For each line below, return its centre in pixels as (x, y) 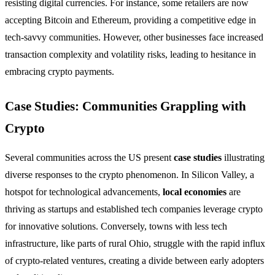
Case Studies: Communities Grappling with (126, 106)
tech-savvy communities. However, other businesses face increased (134, 37)
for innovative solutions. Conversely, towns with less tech (116, 227)
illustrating (243, 158)
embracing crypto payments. (60, 72)
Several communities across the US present (89, 158)
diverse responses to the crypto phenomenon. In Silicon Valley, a (130, 175)
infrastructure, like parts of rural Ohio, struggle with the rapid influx (135, 244)
